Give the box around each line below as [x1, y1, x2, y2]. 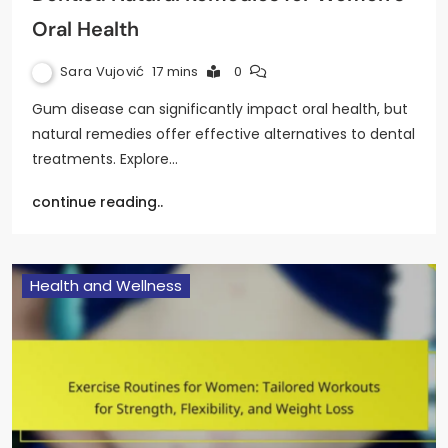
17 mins [151, 62, 199, 82]
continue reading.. [32, 192, 163, 213]
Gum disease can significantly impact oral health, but [32, 99, 408, 120]
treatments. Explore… [32, 149, 178, 170]
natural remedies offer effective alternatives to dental [32, 124, 415, 145]
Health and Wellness [30, 275, 182, 297]
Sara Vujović [60, 62, 145, 82]
